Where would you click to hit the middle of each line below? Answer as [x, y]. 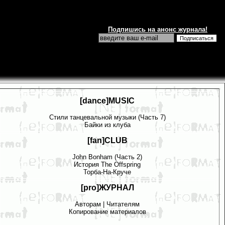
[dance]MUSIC [107, 101]
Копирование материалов [107, 211]
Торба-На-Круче [107, 172]
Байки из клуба [107, 125]
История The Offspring [107, 164]
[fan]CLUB [107, 140]
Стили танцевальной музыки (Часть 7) [107, 117]
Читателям [123, 204]
